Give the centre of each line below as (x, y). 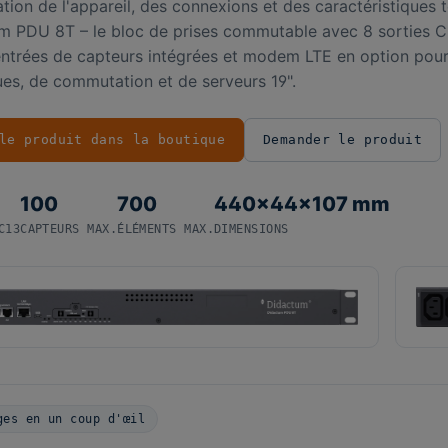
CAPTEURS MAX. (69, 229)
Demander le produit (343, 139)
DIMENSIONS (251, 229)
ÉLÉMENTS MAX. (166, 229)
